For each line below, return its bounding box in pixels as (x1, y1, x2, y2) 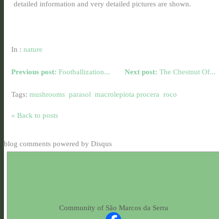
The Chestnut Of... (157, 67, 216, 76)
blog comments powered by (4, 139, 91, 148)
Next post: (125, 67, 157, 76)
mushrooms (29, 90, 65, 99)
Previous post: (11, 67, 57, 76)
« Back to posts (11, 111, 58, 120)
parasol (69, 90, 91, 99)
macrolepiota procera (95, 90, 159, 99)
